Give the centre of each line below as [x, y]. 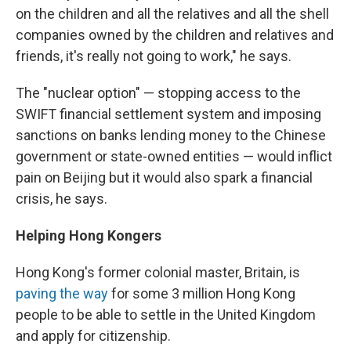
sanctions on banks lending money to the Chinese [171, 135]
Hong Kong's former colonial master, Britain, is [158, 272]
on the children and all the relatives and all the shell [172, 14]
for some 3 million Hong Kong [202, 293]
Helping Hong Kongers [89, 235]
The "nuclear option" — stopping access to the [158, 93]
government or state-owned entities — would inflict [174, 156]
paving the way [62, 293]
